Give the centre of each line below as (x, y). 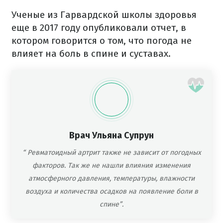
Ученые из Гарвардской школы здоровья (104, 15)
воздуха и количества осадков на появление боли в (111, 192)
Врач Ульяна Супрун (111, 136)
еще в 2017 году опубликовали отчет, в (99, 28)
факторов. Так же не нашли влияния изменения (111, 166)
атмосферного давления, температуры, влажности (111, 179)
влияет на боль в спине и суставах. (91, 54)
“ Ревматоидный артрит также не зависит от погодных (111, 153)
